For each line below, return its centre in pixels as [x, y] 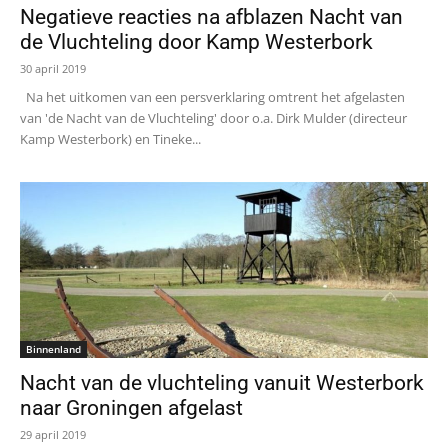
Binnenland [53, 349]
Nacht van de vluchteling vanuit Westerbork [222, 383]
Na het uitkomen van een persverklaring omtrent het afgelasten [212, 97]
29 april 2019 [53, 435]
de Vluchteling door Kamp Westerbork [196, 42]
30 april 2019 [53, 69]
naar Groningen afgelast [131, 408]
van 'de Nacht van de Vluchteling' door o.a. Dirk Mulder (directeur [213, 118]
